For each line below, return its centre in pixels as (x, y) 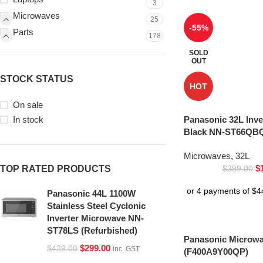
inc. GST (126, 249)
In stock (28, 119)
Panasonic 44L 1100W (91, 193)
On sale (28, 105)
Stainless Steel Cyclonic (96, 206)
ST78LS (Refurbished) (92, 230)
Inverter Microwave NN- (95, 218)
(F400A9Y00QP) (216, 252)
